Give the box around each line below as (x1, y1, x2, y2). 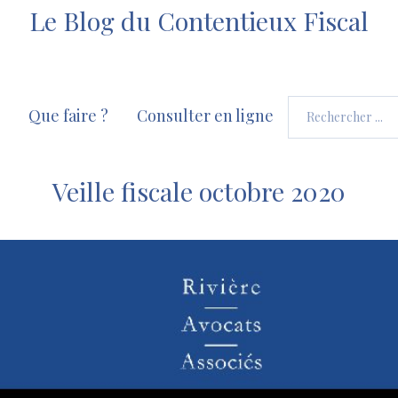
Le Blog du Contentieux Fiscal (29, 4, 369, 37)
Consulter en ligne (136, 105, 274, 126)
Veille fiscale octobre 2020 (52, 174, 346, 209)
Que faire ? (28, 105, 108, 126)
